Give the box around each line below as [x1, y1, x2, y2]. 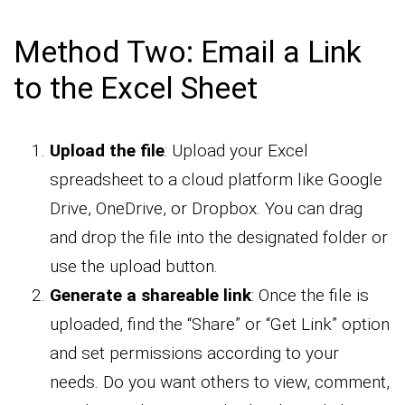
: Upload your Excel [165, 140, 308, 162]
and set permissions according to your [50, 343, 339, 364]
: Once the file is [251, 285, 369, 306]
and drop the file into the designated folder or [50, 227, 388, 249]
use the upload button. [50, 256, 218, 278]
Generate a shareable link [50, 285, 251, 306]
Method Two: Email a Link [14, 33, 362, 71]
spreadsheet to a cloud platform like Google [50, 169, 382, 191]
